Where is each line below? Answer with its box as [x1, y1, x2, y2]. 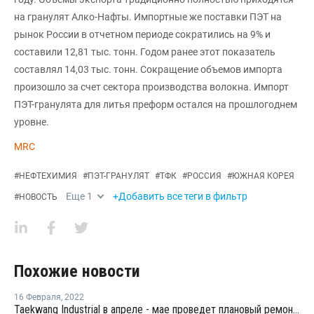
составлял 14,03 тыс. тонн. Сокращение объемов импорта [14, 64, 282, 75]
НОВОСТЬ [19, 192, 57, 202]
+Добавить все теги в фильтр [113, 191, 247, 202]
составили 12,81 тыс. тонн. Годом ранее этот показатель [14, 46, 275, 57]
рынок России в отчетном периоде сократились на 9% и [14, 29, 271, 40]
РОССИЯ [187, 171, 221, 181]
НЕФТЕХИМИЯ [19, 171, 77, 181]
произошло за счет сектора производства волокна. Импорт [14, 81, 289, 93]
